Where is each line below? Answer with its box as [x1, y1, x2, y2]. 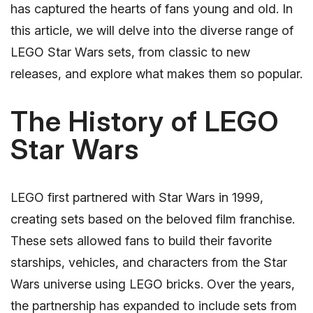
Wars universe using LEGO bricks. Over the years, [10, 276, 295, 291]
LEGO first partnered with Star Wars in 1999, [10, 189, 263, 205]
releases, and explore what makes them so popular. [10, 66, 303, 81]
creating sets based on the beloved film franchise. [10, 211, 295, 226]
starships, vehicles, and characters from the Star [10, 254, 287, 270]
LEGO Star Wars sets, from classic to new [10, 44, 250, 59]
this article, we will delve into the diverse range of [10, 22, 293, 38]
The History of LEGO [10, 103, 279, 138]
